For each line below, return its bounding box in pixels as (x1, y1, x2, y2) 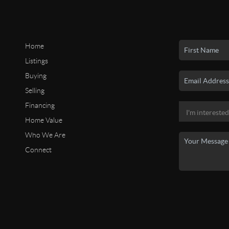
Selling (25, 86, 44, 95)
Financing (25, 101, 55, 109)
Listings (25, 56, 48, 65)
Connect (25, 145, 52, 154)
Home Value (25, 116, 62, 124)
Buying (25, 71, 47, 80)
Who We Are (25, 130, 65, 139)
